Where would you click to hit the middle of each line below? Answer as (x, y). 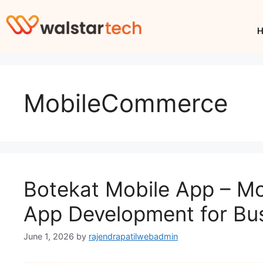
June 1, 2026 (49, 237)
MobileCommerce (126, 103)
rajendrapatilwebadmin (133, 237)
